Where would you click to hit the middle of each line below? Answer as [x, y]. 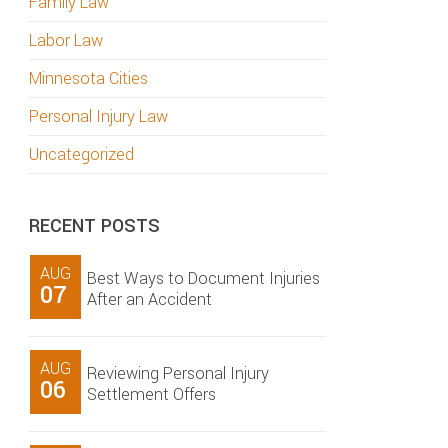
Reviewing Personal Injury [178, 373]
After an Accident [149, 299]
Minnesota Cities [88, 78]
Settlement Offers [151, 394]
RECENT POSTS [94, 226]
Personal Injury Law [98, 116]
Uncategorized [81, 154]
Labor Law [66, 40]
